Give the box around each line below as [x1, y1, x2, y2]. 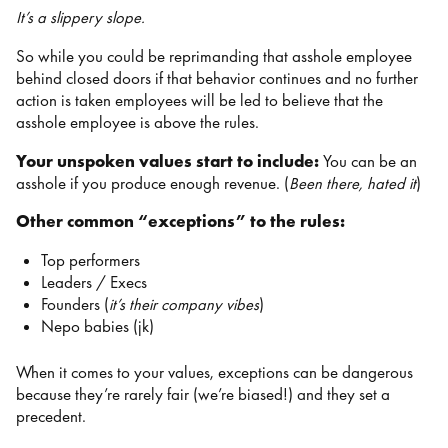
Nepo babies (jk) [40, 315, 158, 337]
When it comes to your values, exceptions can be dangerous [16, 362, 413, 384]
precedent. [16, 406, 90, 428]
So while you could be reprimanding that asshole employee [16, 45, 412, 67]
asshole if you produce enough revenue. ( [16, 172, 289, 194]
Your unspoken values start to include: [16, 150, 323, 172]
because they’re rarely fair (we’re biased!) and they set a [16, 384, 390, 406]
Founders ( [40, 293, 109, 315]
